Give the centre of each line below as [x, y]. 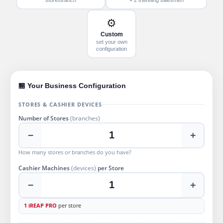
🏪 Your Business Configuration [72, 85]
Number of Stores [44, 118]
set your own [111, 42]
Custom [111, 34]
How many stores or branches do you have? [75, 152]
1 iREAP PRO [40, 205]
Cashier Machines [45, 168]
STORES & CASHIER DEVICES [60, 104]
